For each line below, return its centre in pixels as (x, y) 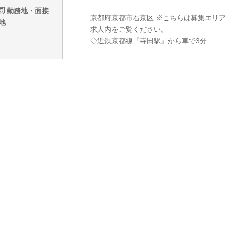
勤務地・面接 (27, 11)
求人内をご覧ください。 (129, 29)
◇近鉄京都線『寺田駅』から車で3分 (148, 41)
